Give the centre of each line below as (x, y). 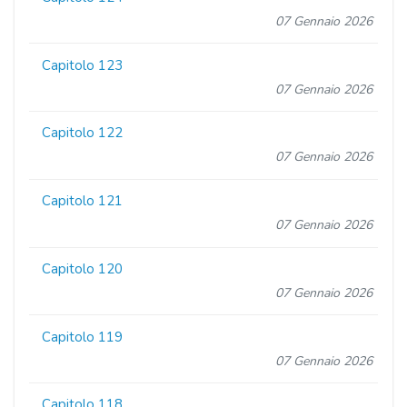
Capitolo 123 (83, 65)
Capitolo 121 (83, 201)
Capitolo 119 (83, 337)
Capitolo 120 (83, 268)
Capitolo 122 (83, 133)
